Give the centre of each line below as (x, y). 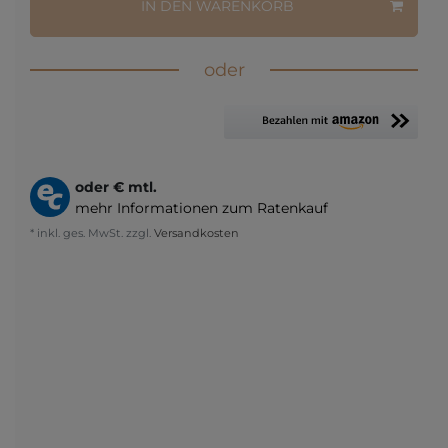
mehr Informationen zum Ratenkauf (201, 207)
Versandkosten (195, 232)
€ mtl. (135, 186)
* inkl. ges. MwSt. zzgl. (90, 232)
